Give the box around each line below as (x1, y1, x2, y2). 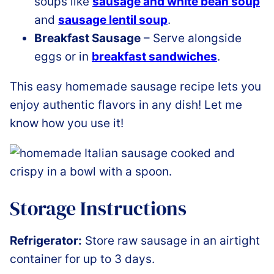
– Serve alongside (141, 31, 242, 45)
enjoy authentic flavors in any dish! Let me (10, 97, 242, 112)
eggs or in (34, 49, 92, 64)
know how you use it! (10, 116, 124, 130)
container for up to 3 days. (10, 252, 155, 267)
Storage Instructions (10, 195, 187, 223)
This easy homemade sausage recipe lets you (10, 79, 261, 94)
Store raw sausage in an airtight (82, 234, 260, 248)
